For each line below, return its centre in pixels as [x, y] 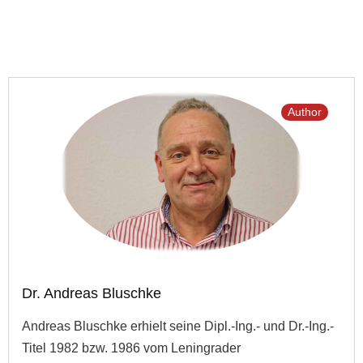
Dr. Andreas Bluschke [92, 294]
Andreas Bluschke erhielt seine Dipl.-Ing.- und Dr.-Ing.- [178, 327]
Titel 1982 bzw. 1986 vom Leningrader [131, 348]
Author [305, 112]
